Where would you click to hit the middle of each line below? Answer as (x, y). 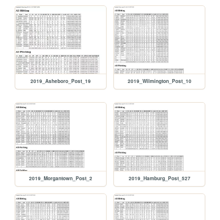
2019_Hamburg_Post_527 (159, 179)
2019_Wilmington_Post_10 (159, 81)
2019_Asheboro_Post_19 (61, 81)
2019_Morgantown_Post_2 (61, 179)
